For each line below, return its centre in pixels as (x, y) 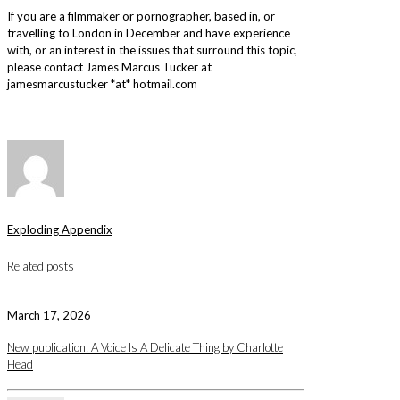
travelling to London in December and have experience (149, 33)
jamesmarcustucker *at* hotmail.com (102, 83)
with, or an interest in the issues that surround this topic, (152, 50)
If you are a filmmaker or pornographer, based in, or (141, 16)
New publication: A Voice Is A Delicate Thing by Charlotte (145, 348)
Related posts (41, 266)
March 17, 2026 (49, 316)
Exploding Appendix (60, 230)
